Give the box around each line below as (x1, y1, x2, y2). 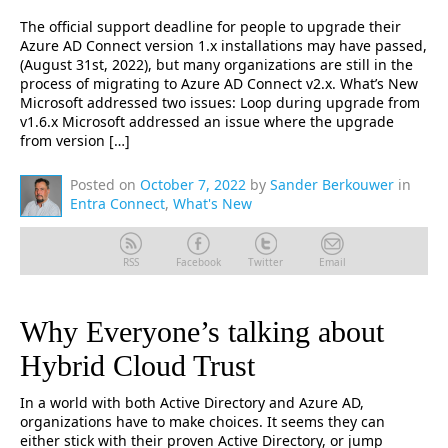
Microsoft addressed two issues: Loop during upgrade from (20, 93, 420, 112)
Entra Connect (70, 194, 165, 213)
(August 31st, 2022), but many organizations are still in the (20, 55, 413, 74)
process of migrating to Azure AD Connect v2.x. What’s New (20, 74, 418, 93)
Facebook (175, 255, 221, 269)
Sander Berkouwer (270, 175, 394, 194)
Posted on (70, 175, 136, 194)
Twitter (247, 255, 283, 269)
